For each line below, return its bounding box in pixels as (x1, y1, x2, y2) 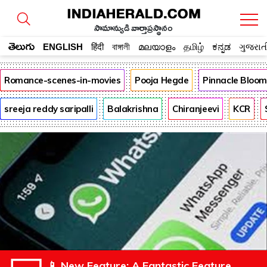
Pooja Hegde (135, 74, 189, 86)
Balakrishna (107, 103, 159, 114)
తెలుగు (8, 40, 35, 58)
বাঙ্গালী (112, 42, 130, 52)
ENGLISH (43, 42, 83, 52)
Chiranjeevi (172, 103, 219, 114)
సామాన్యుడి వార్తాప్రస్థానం (94, 23, 173, 37)
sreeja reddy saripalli (4, 103, 94, 114)
